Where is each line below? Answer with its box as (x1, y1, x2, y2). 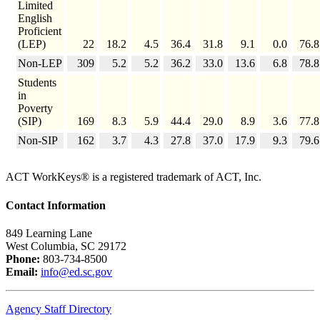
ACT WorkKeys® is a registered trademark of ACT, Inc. (6, 171, 261, 184)
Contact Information (6, 199, 106, 211)
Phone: (6, 252, 40, 265)
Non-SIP (18, 134, 58, 147)
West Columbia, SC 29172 (6, 239, 126, 252)
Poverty (18, 102, 53, 115)
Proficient (18, 25, 61, 38)
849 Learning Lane (6, 226, 92, 239)
